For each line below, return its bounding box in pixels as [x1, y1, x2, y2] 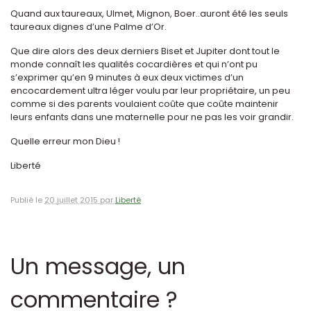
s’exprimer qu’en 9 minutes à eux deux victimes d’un [10, 72, 244, 84]
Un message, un [10, 251, 185, 283]
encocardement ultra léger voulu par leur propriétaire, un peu [10, 85, 290, 97]
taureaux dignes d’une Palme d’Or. [10, 21, 167, 33]
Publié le [10, 194, 44, 206]
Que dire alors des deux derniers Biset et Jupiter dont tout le [10, 45, 280, 58]
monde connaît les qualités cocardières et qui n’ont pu [10, 58, 258, 71]
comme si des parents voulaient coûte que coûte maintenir [10, 98, 278, 110]
